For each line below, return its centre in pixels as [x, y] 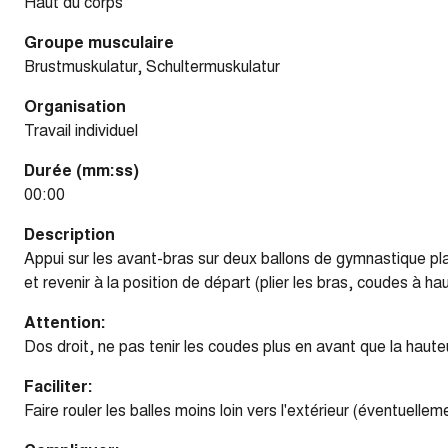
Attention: [65, 321]
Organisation [75, 105]
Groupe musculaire [99, 41]
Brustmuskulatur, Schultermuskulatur [152, 65]
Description [69, 233]
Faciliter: [58, 385]
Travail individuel [81, 129]
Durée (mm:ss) [81, 169]
